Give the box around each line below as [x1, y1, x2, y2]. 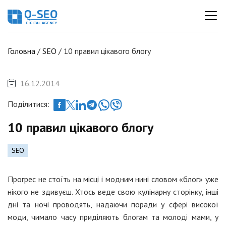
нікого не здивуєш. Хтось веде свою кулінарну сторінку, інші [8, 186, 218, 197]
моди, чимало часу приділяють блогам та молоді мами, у [8, 211, 218, 222]
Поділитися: [8, 99, 49, 109]
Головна [8, 45, 35, 56]
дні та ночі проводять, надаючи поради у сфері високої [8, 199, 218, 209]
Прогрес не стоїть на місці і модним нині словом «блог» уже [8, 174, 218, 184]
